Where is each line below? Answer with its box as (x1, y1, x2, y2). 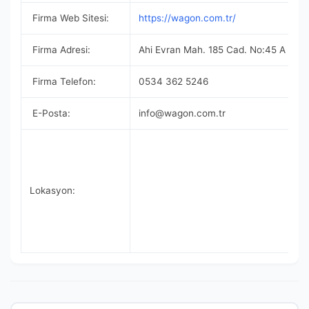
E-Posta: (30, 108, 70, 119)
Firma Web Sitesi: (30, 12, 109, 23)
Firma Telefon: (30, 76, 96, 87)
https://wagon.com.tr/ (139, 12, 236, 23)
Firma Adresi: (30, 44, 90, 55)
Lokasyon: (30, 185, 75, 196)
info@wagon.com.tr (139, 108, 226, 119)
